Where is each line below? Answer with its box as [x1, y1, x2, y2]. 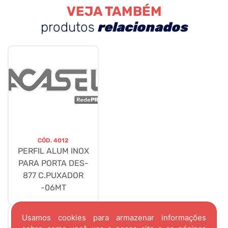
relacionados [97, 19, 187, 36]
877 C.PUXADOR [23, 170, 83, 181]
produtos [41, 19, 95, 36]
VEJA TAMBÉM [66, 4, 162, 20]
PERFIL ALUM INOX [17, 146, 89, 156]
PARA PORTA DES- [18, 158, 89, 168]
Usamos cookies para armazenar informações [22, 212, 206, 222]
